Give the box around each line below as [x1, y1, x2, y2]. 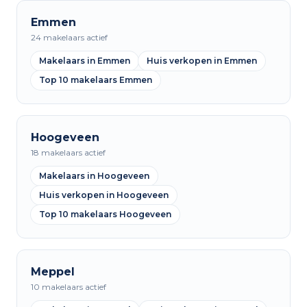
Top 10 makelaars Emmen [39, 75, 152, 85]
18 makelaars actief [31, 147, 106, 158]
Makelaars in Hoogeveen [39, 171, 149, 181]
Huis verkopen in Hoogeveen [39, 190, 169, 200]
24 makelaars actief [31, 32, 108, 42]
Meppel [31, 265, 75, 278]
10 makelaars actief [31, 282, 106, 292]
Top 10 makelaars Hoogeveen [39, 209, 171, 219]
